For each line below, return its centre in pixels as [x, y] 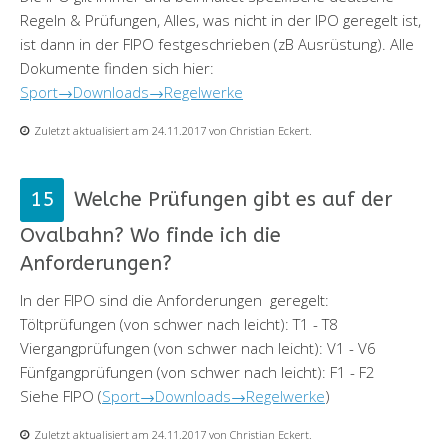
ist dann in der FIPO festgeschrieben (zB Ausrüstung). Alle [217, 43]
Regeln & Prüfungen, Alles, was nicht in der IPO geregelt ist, [220, 19]
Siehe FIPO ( [61, 395]
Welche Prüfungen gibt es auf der [233, 199]
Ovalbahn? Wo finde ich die [150, 235]
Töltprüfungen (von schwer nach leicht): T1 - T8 [179, 323]
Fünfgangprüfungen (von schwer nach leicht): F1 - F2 [197, 371]
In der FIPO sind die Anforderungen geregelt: [174, 299]
